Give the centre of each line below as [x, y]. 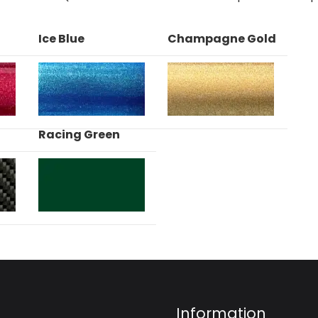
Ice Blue [61, 39]
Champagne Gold [222, 39]
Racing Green [79, 135]
